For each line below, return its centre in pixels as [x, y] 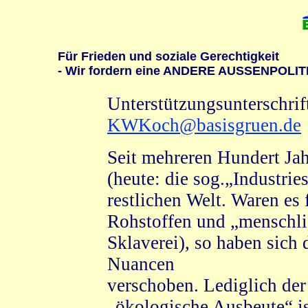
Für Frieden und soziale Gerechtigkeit [168, 56]
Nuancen [141, 264]
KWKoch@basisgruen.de [204, 125]
